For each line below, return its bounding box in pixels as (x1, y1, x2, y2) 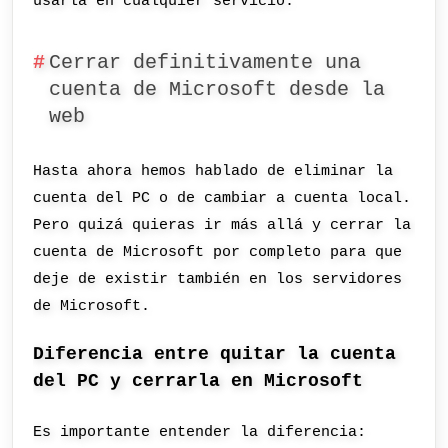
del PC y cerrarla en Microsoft (33, 370, 364, 391)
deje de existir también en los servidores (33, 270, 403, 289)
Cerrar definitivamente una (48, 52, 361, 75)
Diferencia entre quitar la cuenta (33, 343, 397, 364)
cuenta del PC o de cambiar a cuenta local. (33, 189, 412, 208)
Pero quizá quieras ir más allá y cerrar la (33, 216, 412, 235)
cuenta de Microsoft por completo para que (33, 243, 403, 262)
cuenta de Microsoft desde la (48, 79, 385, 102)
